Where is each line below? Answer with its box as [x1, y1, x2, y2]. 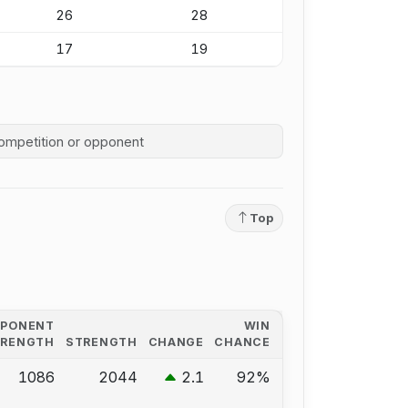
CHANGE [148, 335, 204, 350]
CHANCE [214, 335, 270, 350]
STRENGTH [66, 335, 138, 350]
